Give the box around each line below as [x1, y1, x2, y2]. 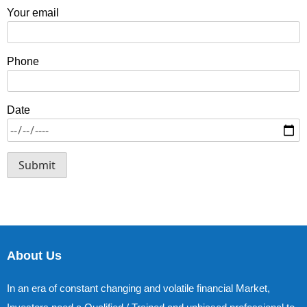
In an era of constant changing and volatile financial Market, [7, 282, 270, 294]
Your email [7, 6, 59, 19]
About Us [7, 248, 62, 262]
